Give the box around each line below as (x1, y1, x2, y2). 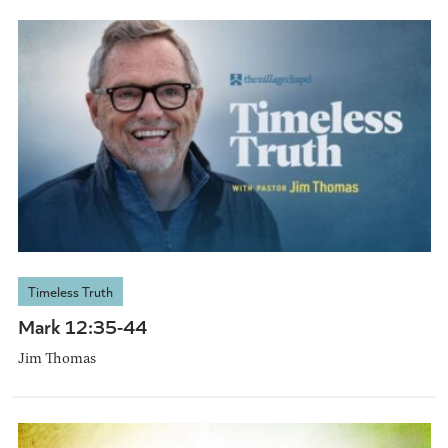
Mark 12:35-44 (17, 312, 147, 340)
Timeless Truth (27, 282, 113, 302)
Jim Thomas (17, 347, 96, 369)
